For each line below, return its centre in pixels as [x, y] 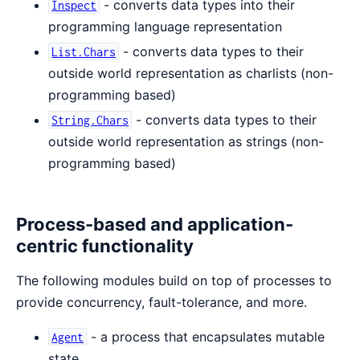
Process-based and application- [155, 224]
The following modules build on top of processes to [174, 280]
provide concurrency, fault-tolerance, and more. [162, 302]
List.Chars [84, 51]
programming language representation [165, 26]
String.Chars [90, 120]
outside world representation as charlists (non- [191, 73]
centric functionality [105, 245]
